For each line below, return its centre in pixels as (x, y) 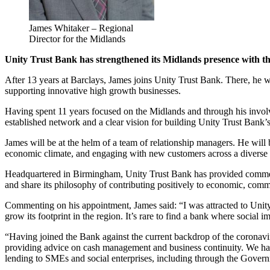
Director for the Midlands (77, 39)
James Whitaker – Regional (81, 28)
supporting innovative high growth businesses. (93, 91)
